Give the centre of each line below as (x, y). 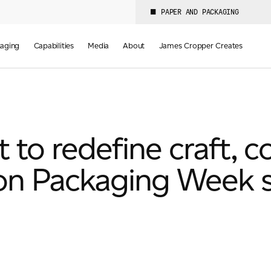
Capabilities (54, 46)
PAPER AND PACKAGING (200, 12)
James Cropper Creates (201, 46)
